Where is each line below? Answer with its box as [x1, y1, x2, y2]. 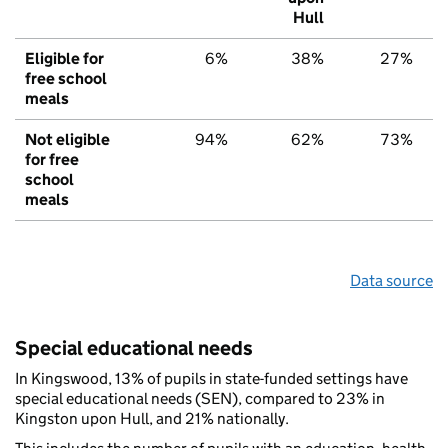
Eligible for [25, 49, 104, 69]
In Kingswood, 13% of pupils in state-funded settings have [15, 369, 408, 389]
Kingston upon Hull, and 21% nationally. [15, 409, 289, 429]
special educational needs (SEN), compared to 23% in [15, 389, 385, 409]
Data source [350, 271, 433, 291]
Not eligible [25, 130, 110, 150]
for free [25, 150, 79, 170]
